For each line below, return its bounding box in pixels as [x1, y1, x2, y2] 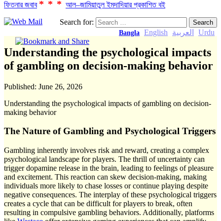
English [144, 28, 168, 37]
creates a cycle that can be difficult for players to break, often [4, 199, 192, 208]
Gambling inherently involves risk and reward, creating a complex [4, 146, 209, 155]
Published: [4, 82, 38, 91]
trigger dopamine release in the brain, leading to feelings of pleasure [4, 164, 214, 173]
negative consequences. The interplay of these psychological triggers [4, 190, 217, 199]
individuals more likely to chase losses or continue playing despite [4, 182, 208, 190]
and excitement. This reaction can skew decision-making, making [4, 173, 207, 182]
